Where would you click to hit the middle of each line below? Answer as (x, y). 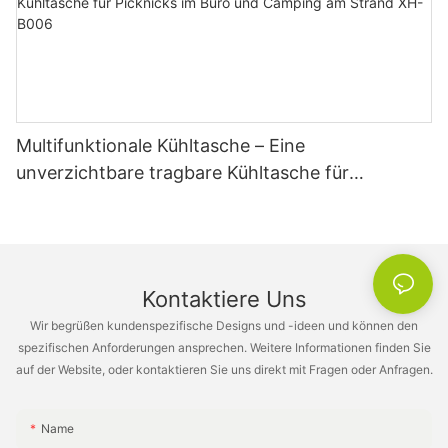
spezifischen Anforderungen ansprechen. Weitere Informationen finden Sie (224, 347)
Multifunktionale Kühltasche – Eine (160, 145)
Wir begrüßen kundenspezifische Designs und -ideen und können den (224, 325)
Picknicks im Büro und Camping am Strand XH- (215, 199)
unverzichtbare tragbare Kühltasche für (182, 172)
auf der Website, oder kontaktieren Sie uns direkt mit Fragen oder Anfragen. (224, 369)
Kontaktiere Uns (224, 299)
